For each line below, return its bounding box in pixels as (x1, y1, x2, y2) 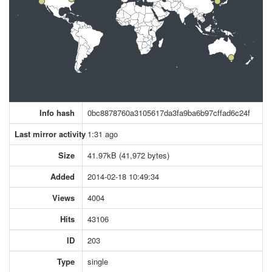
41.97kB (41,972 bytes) (87, 149, 169, 161)
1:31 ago (87, 127, 118, 140)
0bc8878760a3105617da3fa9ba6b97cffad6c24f (87, 106, 250, 118)
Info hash (39, 106, 75, 118)
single (87, 255, 108, 267)
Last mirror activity (15, 127, 86, 140)
